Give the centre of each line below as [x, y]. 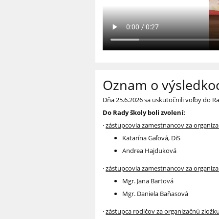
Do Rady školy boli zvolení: [144, 113]
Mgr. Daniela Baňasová [155, 194]
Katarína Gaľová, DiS [152, 138]
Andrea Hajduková [150, 151]
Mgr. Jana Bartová [148, 181]
